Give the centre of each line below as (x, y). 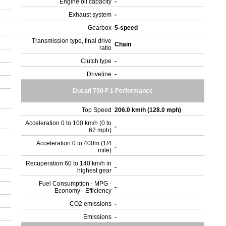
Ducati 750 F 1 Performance (113, 91)
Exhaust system (90, 15)
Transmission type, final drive (72, 41)
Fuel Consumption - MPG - (75, 184)
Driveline (99, 74)
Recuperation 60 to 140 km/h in (69, 163)
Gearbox (100, 28)
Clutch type (96, 61)
